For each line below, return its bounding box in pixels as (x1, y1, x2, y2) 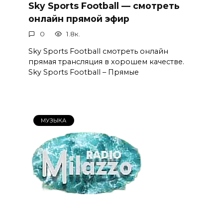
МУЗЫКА (41, 117, 67, 124)
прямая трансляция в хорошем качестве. (28, 57, 184, 66)
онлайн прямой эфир (28, 13, 129, 24)
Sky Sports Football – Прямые (28, 67, 139, 77)
